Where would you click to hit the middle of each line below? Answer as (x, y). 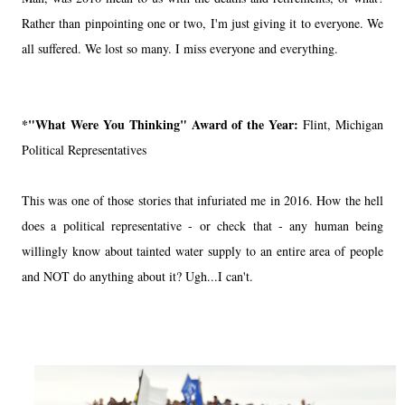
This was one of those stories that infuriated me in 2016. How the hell (202, 200)
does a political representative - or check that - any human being (202, 225)
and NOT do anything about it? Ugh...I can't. (140, 276)
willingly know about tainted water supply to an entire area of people (202, 250)
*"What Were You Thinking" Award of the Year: (163, 124)
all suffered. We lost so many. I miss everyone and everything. (180, 48)
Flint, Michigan (344, 124)
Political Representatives (84, 149)
